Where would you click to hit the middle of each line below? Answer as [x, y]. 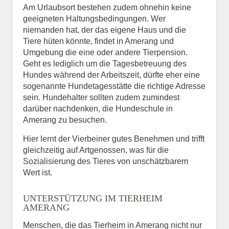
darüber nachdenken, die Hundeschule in [98, 108]
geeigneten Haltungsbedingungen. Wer [94, 18]
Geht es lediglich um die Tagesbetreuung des [105, 63]
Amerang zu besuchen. [65, 120]
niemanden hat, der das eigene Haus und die [105, 30]
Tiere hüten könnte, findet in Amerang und [98, 41]
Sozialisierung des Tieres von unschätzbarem [106, 161]
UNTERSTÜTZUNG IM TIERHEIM [93, 198]
